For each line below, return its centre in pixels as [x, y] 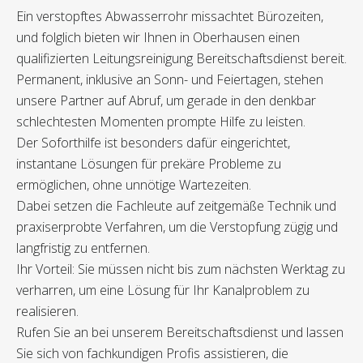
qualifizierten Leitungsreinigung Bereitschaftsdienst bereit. [181, 59]
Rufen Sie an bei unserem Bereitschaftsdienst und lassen [180, 333]
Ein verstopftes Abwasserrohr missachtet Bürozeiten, [170, 17]
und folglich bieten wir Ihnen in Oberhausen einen [158, 38]
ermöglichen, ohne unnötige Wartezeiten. [134, 185]
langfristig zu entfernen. [83, 248]
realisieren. [47, 312]
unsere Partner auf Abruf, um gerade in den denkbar [166, 101]
